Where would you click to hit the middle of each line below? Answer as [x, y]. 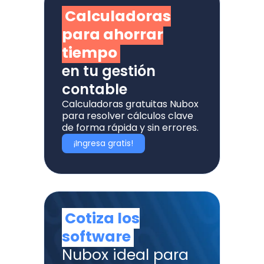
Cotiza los [102, 219]
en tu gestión [109, 71]
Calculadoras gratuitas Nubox [130, 104]
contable [95, 90]
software [96, 237]
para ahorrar [113, 35]
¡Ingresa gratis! [103, 143]
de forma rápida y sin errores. [130, 128]
